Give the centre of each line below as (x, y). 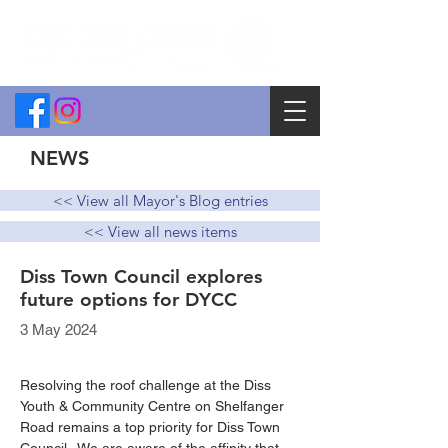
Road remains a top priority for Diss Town (152, 427)
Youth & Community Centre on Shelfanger (154, 406)
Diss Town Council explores (141, 276)
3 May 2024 (58, 329)
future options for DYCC (128, 299)
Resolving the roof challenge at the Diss (147, 385)
